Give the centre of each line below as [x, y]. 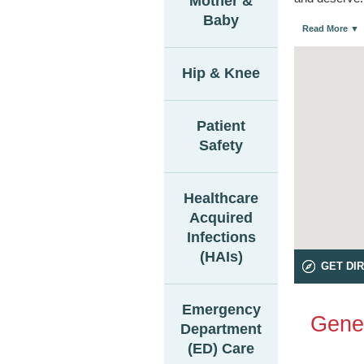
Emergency [221, 310]
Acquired [221, 218]
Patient [221, 126]
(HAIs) [221, 257]
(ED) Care [221, 349]
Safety [221, 145]
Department [221, 329]
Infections [221, 237]
